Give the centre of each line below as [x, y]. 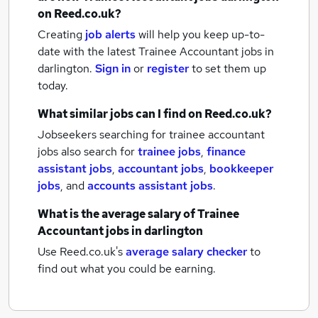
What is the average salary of [117, 214]
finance [226, 152]
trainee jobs [169, 152]
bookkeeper [241, 169]
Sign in [113, 68]
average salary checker [186, 252]
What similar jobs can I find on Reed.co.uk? [155, 114]
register [168, 68]
